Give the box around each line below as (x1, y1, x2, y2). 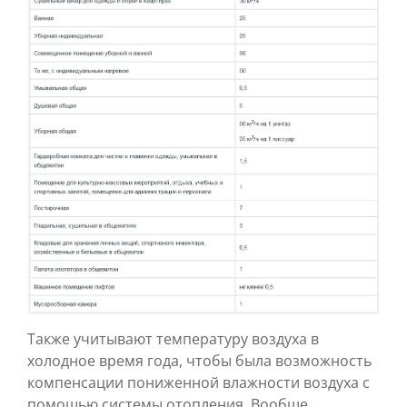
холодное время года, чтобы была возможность (27, 351, 372, 372)
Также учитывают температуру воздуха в (27, 329, 319, 350)
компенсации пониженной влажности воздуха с (27, 372, 370, 393)
